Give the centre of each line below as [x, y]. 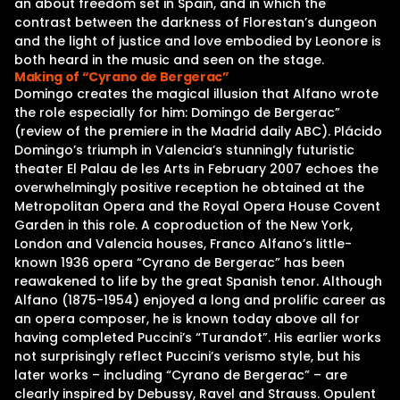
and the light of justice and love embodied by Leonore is [198, 41]
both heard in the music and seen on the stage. [169, 60]
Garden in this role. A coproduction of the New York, [183, 225]
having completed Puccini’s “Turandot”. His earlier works [198, 337]
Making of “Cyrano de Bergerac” [122, 77]
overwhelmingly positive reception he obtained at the [189, 187]
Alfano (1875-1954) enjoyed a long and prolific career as [200, 300]
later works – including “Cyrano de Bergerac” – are [181, 375]
